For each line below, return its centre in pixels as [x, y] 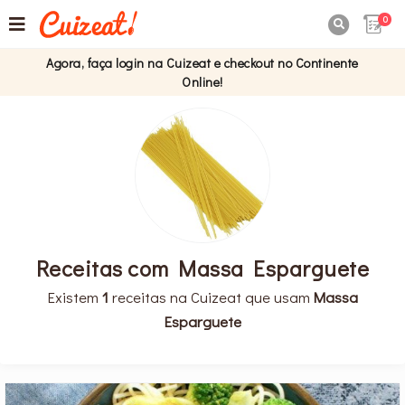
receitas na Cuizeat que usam [211, 296]
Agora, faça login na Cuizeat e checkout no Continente [202, 63]
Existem [75, 296]
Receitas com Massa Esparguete [202, 268]
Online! [202, 82]
